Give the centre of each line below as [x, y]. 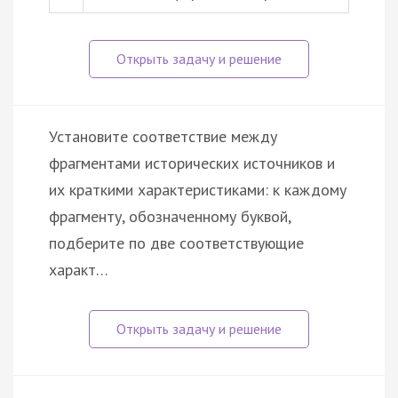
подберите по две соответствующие [176, 243]
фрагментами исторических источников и [192, 163]
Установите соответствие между [163, 136]
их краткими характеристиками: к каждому [198, 189]
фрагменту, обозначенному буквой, [170, 216]
